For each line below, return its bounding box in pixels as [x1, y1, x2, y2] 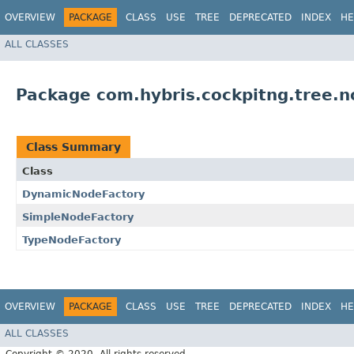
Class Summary [26, 141, 121, 154]
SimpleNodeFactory [22, 211, 134, 224]
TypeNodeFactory [22, 234, 121, 247]
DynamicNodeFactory [22, 188, 145, 201]
